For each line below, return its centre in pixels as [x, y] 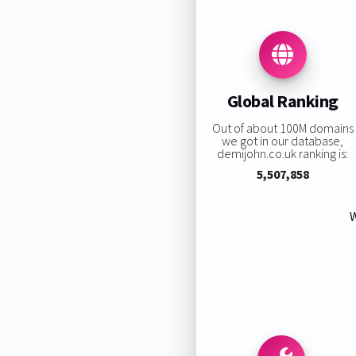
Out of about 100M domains [282, 128]
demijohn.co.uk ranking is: [283, 153]
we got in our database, [283, 140]
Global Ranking [282, 101]
